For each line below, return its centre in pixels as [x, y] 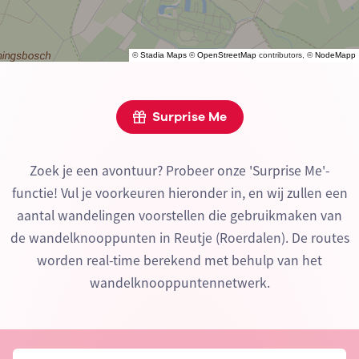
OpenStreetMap [227, 55]
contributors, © [286, 55]
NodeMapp [335, 55]
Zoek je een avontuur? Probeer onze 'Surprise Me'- [179, 171]
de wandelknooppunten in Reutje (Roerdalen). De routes [179, 238]
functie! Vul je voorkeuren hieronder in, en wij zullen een [179, 194]
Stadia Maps [163, 55]
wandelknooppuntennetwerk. [179, 283]
